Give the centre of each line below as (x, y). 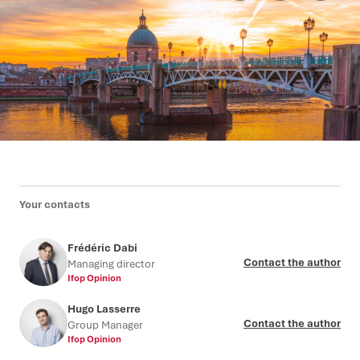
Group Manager (105, 325)
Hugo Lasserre (104, 309)
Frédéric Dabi (102, 247)
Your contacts (55, 204)
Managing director (111, 264)
